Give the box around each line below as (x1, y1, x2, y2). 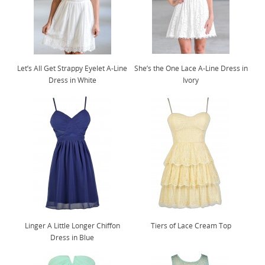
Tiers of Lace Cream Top (150, 221, 231, 230)
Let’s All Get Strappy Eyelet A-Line (17, 64, 128, 73)
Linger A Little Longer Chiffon (24, 221, 120, 230)
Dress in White (48, 76, 96, 85)
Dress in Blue (50, 233, 95, 242)
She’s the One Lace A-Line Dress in (134, 64, 248, 73)
